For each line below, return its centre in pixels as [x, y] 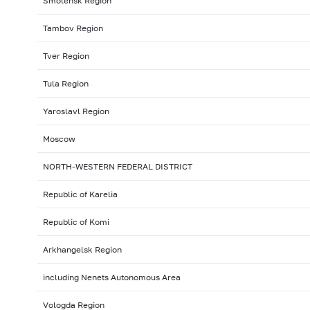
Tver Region [66, 56]
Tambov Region [73, 28]
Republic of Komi [76, 222]
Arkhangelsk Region [82, 250]
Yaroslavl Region [76, 111]
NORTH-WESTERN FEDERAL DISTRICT [117, 167]
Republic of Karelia [80, 194]
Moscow [59, 139]
